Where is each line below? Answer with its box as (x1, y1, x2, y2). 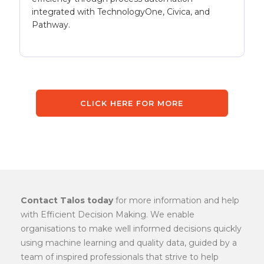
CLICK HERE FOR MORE (80, 98, 184, 108)
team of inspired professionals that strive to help (21, 252, 219, 263)
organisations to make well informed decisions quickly (21, 223, 242, 235)
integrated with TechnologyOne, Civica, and (32, 6, 210, 18)
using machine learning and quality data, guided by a (21, 237, 237, 249)
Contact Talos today (21, 195, 113, 206)
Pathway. (32, 19, 71, 31)
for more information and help (113, 195, 239, 206)
